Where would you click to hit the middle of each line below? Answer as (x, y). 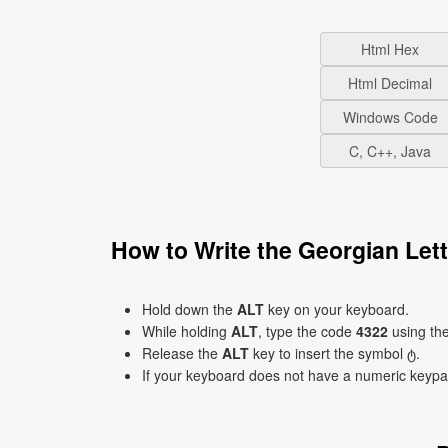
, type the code (307, 331)
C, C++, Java (390, 151)
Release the (182, 353)
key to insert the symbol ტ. (334, 353)
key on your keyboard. (336, 309)
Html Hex (390, 49)
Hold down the (189, 309)
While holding (186, 331)
